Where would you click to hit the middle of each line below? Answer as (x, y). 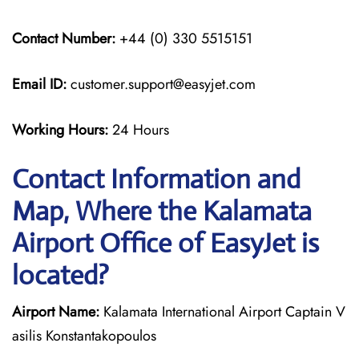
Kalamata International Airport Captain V (222, 312)
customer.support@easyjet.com (161, 84)
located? (61, 275)
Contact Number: (64, 38)
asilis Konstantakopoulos (84, 336)
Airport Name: (56, 312)
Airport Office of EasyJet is (165, 243)
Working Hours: (62, 130)
